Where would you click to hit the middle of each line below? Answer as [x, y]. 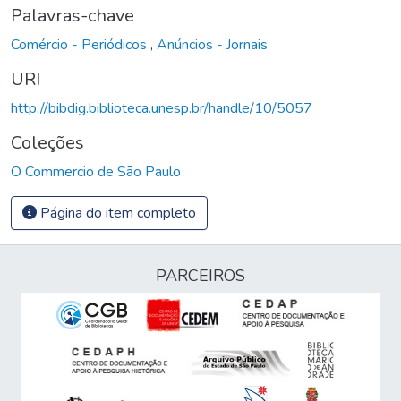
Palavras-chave [73, 15]
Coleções [47, 142]
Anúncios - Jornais [212, 44]
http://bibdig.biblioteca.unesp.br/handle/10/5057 [162, 108]
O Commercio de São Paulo [96, 171]
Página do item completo [116, 213]
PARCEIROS [200, 276]
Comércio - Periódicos [81, 44]
